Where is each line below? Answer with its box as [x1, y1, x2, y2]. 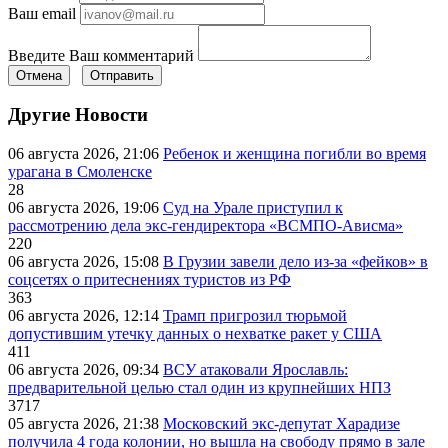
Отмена [16, 67, 62, 83]
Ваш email [8, 4, 76, 22]
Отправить [90, 67, 154, 83]
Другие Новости [8, 104, 148, 126]
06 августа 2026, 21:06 [8, 145, 163, 163]
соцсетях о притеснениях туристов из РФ [8, 271, 291, 289]
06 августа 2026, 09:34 [8, 361, 163, 379]
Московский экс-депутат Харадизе [163, 415, 400, 433]
